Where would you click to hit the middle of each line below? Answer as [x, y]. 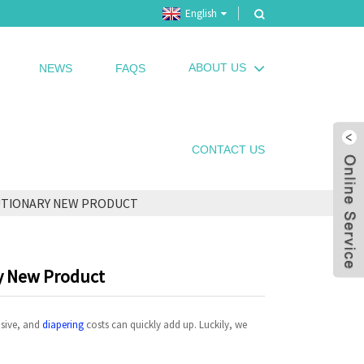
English [201, 13]
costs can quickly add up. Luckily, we [165, 325]
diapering [63, 325]
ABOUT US [217, 67]
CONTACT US [228, 150]
